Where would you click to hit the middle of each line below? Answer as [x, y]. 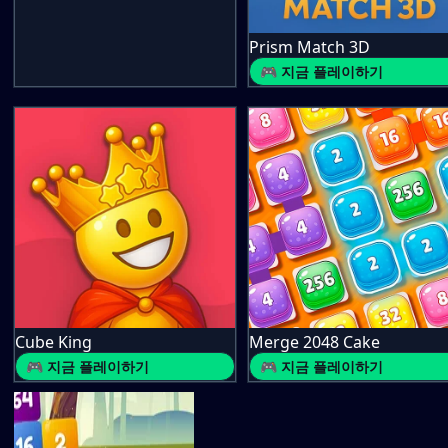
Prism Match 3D [309, 47]
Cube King [53, 342]
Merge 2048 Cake [314, 342]
